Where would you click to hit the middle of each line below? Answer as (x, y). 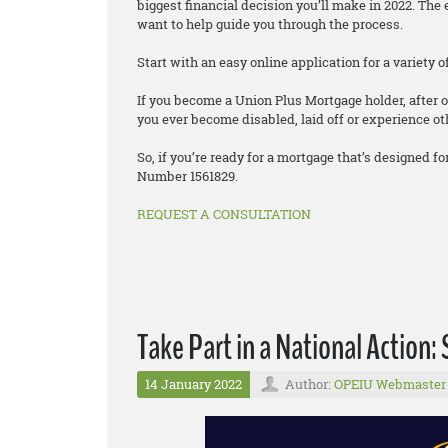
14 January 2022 (193, 383)
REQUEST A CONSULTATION (224, 213)
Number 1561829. (187, 175)
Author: (309, 383)
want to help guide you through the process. (271, 23)
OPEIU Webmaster (390, 383)
